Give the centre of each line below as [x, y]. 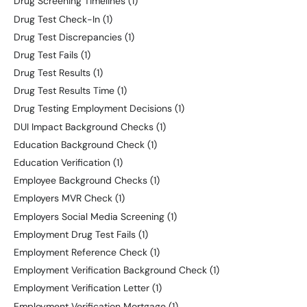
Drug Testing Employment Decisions [93, 109]
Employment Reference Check [81, 252]
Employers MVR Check [63, 198]
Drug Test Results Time [64, 91]
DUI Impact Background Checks [84, 126]
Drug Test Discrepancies [68, 37]
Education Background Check [79, 144]
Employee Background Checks [81, 181]
